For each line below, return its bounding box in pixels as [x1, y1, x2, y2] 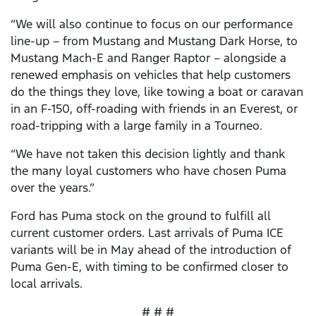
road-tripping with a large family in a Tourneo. [11, 118, 262, 134]
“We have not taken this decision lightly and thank [11, 146, 285, 162]
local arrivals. [11, 276, 83, 292]
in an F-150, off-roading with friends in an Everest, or [11, 101, 298, 117]
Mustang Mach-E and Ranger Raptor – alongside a [11, 50, 286, 66]
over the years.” [11, 180, 95, 196]
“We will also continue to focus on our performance [11, 16, 293, 32]
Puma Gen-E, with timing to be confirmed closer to [11, 259, 288, 275]
